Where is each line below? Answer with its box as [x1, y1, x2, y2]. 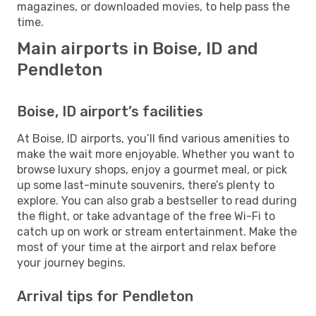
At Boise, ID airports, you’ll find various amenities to [17, 131, 289, 145]
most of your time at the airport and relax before [17, 240, 276, 254]
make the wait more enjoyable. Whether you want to [17, 147, 294, 161]
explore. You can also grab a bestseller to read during [17, 193, 297, 207]
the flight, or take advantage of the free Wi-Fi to [17, 209, 275, 223]
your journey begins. [17, 255, 126, 269]
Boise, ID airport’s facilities [17, 102, 203, 120]
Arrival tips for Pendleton [17, 287, 193, 305]
